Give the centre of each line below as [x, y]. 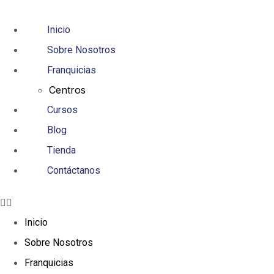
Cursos [62, 110]
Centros [67, 90]
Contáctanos [74, 170]
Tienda [61, 150]
